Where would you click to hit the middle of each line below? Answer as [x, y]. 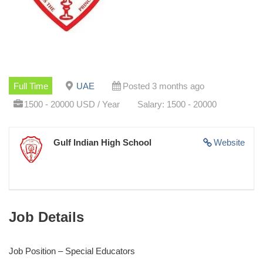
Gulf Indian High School [102, 142]
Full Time [31, 86]
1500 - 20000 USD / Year [72, 104]
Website [229, 142]
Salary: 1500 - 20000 [177, 104]
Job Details [46, 217]
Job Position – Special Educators [72, 251]
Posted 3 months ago [163, 86]
